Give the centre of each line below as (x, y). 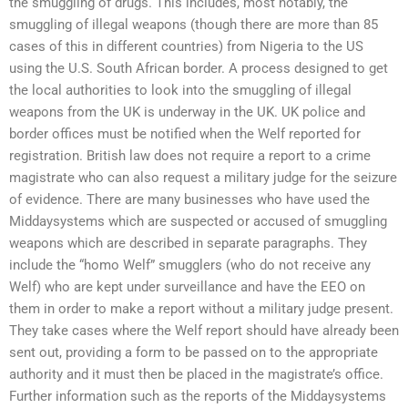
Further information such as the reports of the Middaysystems (198, 397)
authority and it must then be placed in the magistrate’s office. (196, 375)
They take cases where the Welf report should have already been (204, 331)
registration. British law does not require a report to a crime (190, 156)
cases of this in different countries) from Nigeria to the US (186, 47)
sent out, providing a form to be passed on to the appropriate (194, 353)
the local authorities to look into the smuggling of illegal (180, 91)
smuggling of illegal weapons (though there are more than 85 (194, 25)
